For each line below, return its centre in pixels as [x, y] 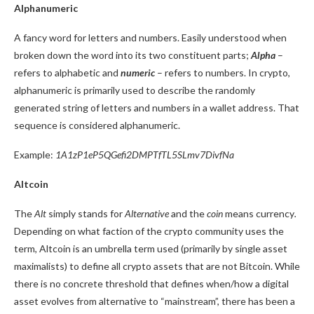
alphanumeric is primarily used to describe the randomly [135, 90]
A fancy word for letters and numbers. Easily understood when [150, 37]
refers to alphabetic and [67, 73]
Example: [35, 155]
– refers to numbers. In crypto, [223, 73]
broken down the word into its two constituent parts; [132, 55]
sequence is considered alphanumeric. [97, 125]
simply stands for [86, 213]
